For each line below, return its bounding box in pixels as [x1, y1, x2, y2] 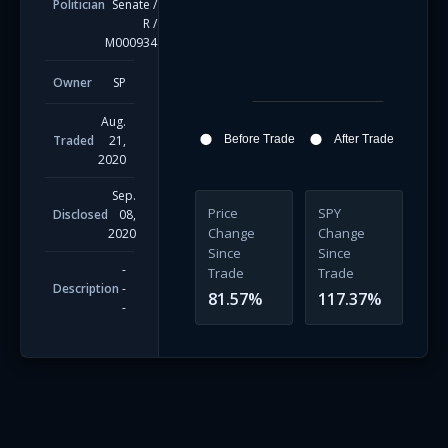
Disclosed [53, 206, 108, 223]
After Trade [333, 132, 394, 147]
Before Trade [223, 132, 295, 147]
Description [53, 280, 119, 297]
